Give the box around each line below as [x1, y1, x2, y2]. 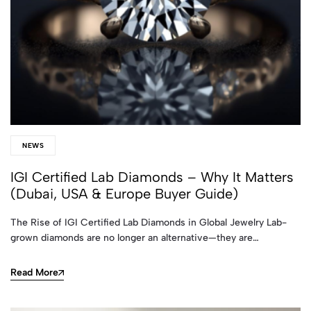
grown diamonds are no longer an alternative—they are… [10, 232, 259, 244]
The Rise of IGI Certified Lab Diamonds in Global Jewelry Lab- [10, 217, 287, 228]
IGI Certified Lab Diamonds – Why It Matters [10, 169, 294, 185]
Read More [10, 266, 58, 278]
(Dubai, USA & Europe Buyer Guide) [10, 185, 238, 202]
